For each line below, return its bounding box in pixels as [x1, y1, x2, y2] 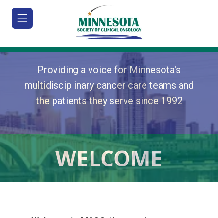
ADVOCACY [23, 198, 64, 208]
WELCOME [55, 144, 163, 173]
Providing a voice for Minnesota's [37, 64, 181, 75]
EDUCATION [23, 178, 68, 189]
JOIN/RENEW [23, 116, 70, 127]
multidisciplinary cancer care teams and [24, 79, 194, 91]
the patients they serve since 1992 [36, 95, 182, 107]
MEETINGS [23, 155, 62, 165]
